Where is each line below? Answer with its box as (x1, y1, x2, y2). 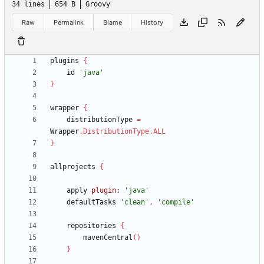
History (141, 18, 164, 27)
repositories (67, 222, 116, 230)
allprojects (50, 163, 95, 171)
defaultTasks (67, 198, 116, 207)
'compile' (157, 198, 194, 207)
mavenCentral (83, 233, 133, 242)
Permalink (54, 18, 84, 27)
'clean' (120, 198, 149, 207)
